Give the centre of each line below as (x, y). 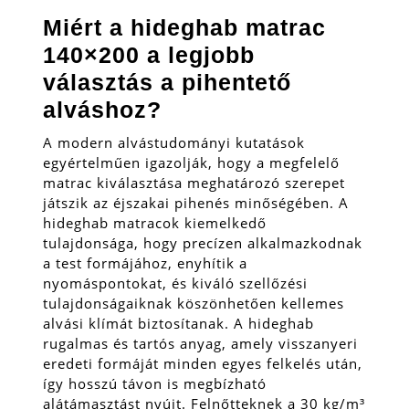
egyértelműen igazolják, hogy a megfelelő (191, 162)
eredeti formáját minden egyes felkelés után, (203, 363)
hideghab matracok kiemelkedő (155, 222)
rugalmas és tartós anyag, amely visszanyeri (200, 343)
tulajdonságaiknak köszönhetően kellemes (194, 303)
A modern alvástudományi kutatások (174, 142)
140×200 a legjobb (149, 54)
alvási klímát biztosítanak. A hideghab (178, 323)
